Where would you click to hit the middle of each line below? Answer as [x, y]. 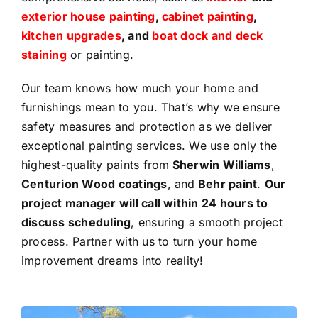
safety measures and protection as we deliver [147, 126]
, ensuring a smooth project [207, 222]
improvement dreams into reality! [112, 260]
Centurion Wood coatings [94, 183]
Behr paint [226, 183]
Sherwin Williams [220, 164]
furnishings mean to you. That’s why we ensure [150, 107]
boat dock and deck [208, 35]
